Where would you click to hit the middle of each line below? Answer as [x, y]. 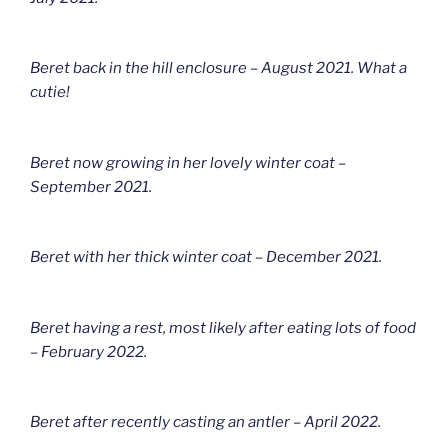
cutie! [50, 92]
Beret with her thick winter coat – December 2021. [206, 257]
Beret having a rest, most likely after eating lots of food [223, 327]
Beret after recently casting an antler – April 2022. [205, 422]
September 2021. [91, 186]
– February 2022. [88, 351]
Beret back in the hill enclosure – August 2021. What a [218, 68]
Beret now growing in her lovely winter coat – [188, 162]
